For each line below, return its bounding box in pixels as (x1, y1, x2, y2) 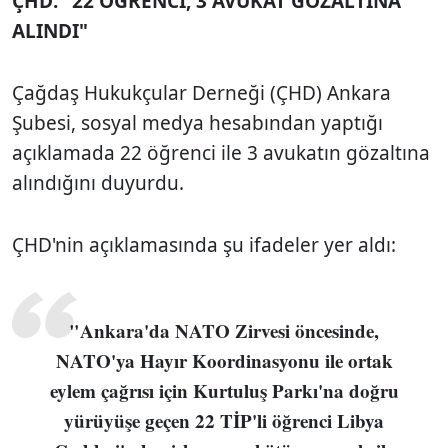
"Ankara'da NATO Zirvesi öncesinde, (69, 316, 379, 344)
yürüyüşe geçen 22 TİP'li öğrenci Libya (64, 406, 384, 434)
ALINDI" (12, 17, 88, 44)
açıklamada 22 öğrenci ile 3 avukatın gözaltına (12, 139, 430, 166)
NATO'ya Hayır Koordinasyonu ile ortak (55, 346, 393, 374)
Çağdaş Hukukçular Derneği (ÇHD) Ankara (12, 79, 391, 106)
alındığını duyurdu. (12, 169, 184, 196)
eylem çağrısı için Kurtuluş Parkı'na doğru (49, 376, 399, 404)
